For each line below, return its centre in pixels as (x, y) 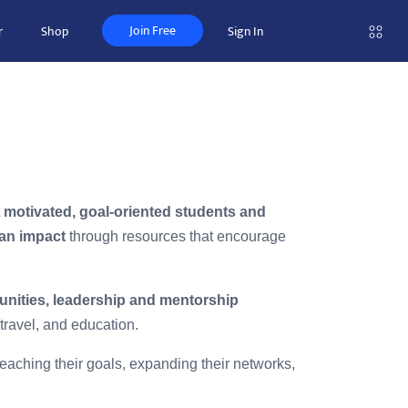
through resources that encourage (176, 236)
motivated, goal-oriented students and (135, 212)
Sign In (245, 31)
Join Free (153, 31)
